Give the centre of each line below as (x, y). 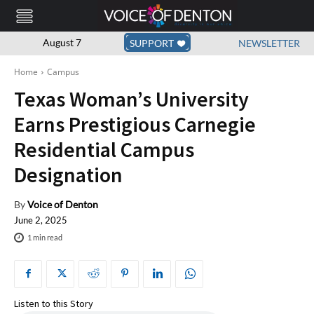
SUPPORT (151, 43)
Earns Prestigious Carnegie (135, 124)
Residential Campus (104, 150)
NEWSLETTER (269, 43)
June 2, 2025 (41, 220)
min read (47, 238)
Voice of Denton (63, 205)
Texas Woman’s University (131, 99)
